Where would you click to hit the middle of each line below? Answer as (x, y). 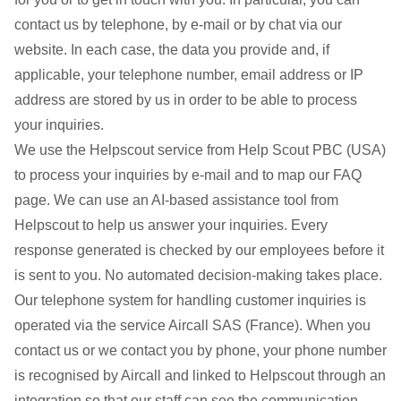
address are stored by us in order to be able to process (186, 100)
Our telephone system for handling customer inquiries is (190, 300)
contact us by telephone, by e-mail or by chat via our (178, 25)
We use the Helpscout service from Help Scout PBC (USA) (200, 150)
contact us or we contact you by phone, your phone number (200, 350)
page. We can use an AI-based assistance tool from (176, 200)
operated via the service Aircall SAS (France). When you (192, 325)
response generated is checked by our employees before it (199, 250)
